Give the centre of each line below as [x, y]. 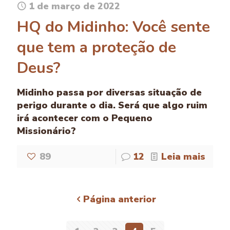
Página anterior [120, 199]
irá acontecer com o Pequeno [85, 118]
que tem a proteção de [97, 48]
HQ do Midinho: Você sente [113, 27]
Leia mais [183, 157]
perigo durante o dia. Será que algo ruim [112, 106]
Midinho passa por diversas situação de [109, 93]
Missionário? [46, 131]
